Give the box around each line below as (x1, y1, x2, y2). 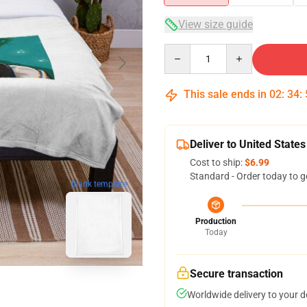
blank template (71, 179, 127, 189)
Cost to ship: (190, 157, 245, 168)
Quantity (164, 45, 201, 56)
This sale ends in (181, 88, 269, 101)
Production (195, 217, 236, 226)
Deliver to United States (190, 138, 306, 151)
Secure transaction (190, 267, 283, 280)
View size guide (178, 18, 253, 31)
